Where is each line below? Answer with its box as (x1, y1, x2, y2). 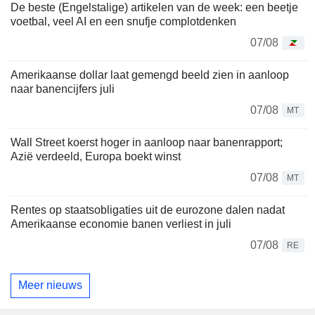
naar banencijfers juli (11, 82, 115, 95)
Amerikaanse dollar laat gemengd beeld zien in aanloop (11, 68, 289, 81)
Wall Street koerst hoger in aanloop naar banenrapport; (11, 136, 283, 148)
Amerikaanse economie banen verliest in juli (11, 217, 231, 230)
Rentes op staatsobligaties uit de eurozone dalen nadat (11, 203, 285, 216)
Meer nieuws (18, 279, 82, 292)
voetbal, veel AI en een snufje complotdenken (11, 15, 236, 27)
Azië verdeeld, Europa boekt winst (11, 150, 181, 162)
